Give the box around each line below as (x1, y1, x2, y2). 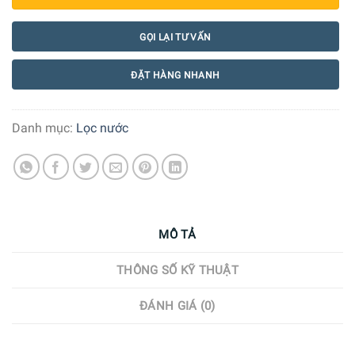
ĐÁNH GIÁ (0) (139, 299, 216, 314)
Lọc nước (76, 120, 128, 136)
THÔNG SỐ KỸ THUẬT (116, 263, 239, 278)
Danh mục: (12, 120, 76, 136)
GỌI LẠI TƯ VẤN (139, 32, 212, 43)
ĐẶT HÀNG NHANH (131, 70, 220, 81)
